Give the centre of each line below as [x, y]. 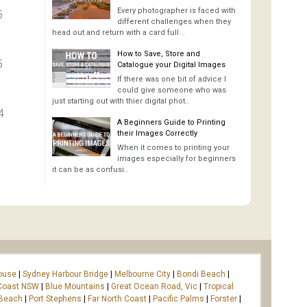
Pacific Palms [179, 298]
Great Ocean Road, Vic [154, 286]
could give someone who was [172, 90]
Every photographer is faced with [176, 11]
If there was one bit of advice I [172, 79]
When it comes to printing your [173, 148]
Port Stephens [55, 298]
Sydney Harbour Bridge [65, 274]
